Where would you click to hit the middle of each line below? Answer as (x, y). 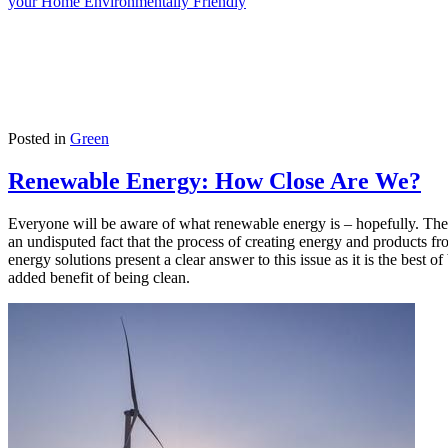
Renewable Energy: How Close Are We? (214, 181)
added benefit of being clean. (99, 278)
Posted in (39, 139)
